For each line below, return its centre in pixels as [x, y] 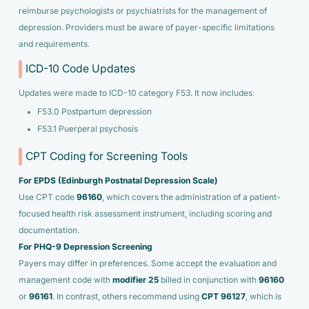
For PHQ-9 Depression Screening [85, 247]
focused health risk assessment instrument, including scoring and [145, 214]
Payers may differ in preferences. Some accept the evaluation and [147, 264]
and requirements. [54, 44]
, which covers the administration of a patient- [191, 198]
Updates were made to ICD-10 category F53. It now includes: [136, 93]
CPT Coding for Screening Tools [107, 156]
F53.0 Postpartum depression [94, 112]
